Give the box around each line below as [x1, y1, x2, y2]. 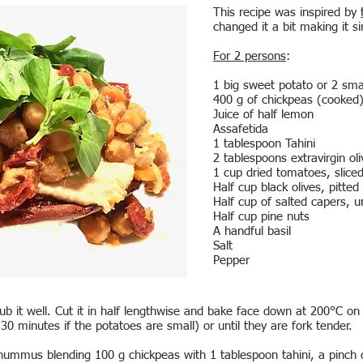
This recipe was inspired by [213, 6, 361, 19]
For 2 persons [213, 50, 286, 62]
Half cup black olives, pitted [213, 181, 359, 194]
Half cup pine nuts [213, 211, 310, 223]
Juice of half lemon [213, 109, 314, 121]
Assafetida [213, 123, 268, 135]
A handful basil [213, 225, 291, 237]
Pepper [213, 254, 250, 267]
